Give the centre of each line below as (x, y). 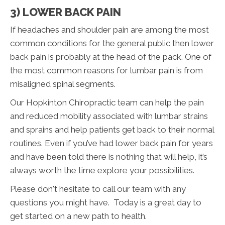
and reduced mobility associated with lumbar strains (109, 116)
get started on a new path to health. (78, 216)
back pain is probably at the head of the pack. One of (111, 57)
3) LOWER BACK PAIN (66, 12)
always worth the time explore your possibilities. (102, 170)
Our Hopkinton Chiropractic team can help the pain (107, 102)
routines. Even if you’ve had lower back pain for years (111, 143)
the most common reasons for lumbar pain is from (106, 70)
